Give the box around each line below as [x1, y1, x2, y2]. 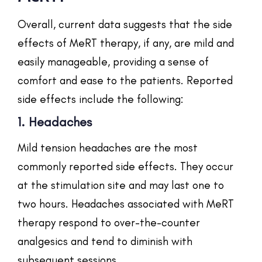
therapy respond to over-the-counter [18, 215, 200, 229]
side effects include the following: [18, 92, 184, 106]
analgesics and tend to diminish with [18, 234, 192, 248]
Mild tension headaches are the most [18, 140, 198, 154]
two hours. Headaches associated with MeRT [18, 196, 234, 211]
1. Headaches [18, 113, 92, 130]
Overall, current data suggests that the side [18, 17, 232, 31]
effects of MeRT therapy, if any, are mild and [18, 36, 234, 50]
